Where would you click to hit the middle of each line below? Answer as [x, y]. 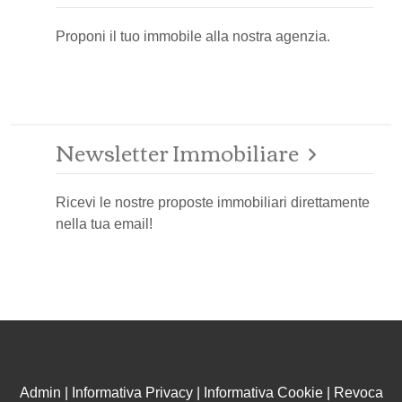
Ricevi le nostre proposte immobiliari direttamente [213, 203]
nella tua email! [104, 224]
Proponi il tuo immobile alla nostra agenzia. [193, 36]
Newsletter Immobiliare [177, 151]
